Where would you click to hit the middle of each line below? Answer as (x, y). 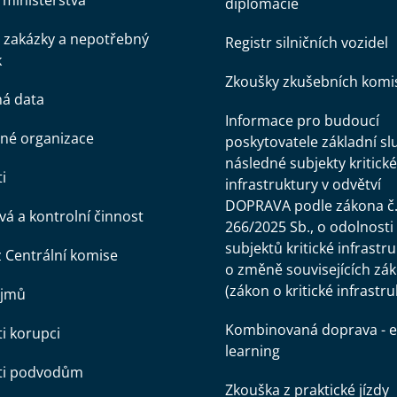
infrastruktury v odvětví (303, 184)
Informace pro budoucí (302, 121)
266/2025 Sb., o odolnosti (309, 227)
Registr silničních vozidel (306, 43)
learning (252, 351)
